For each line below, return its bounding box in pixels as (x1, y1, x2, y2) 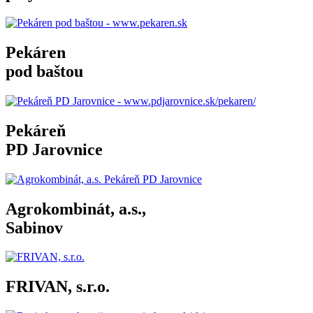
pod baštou (6, 61, 83, 80)
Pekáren (6, 43, 66, 61)
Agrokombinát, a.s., (6, 199, 146, 218)
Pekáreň (6, 121, 66, 140)
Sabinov (6, 218, 63, 237)
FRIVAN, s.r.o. (6, 277, 110, 296)
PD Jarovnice (6, 140, 103, 159)
